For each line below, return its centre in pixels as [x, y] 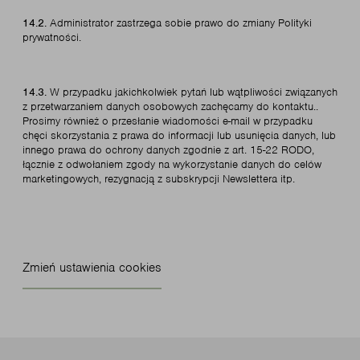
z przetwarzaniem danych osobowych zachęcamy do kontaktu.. [170, 106]
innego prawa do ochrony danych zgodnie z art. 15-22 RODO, [168, 150]
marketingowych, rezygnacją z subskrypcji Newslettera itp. [159, 179]
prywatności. [52, 37]
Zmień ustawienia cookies [92, 268]
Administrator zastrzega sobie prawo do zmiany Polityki [181, 23]
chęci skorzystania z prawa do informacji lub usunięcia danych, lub [179, 135]
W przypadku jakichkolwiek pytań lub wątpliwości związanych [194, 92]
